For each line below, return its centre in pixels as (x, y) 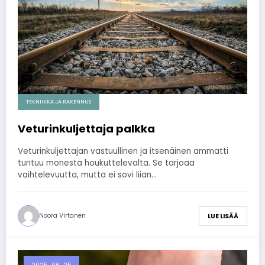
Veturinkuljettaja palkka (86, 129)
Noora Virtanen (62, 216)
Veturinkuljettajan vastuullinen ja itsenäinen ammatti (123, 151)
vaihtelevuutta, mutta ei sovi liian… (87, 175)
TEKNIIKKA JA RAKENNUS (59, 102)
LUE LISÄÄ (223, 216)
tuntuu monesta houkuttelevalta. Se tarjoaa (106, 163)
